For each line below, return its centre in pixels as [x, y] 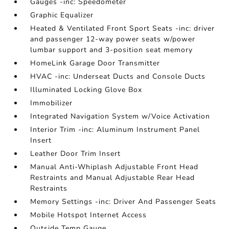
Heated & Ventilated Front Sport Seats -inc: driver [123, 28]
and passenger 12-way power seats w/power [113, 39]
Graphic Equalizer [62, 15]
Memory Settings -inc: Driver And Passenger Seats [123, 202]
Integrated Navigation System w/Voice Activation [120, 116]
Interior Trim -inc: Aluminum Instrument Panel [115, 130]
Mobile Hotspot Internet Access [89, 215]
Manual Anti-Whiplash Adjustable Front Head [114, 167]
